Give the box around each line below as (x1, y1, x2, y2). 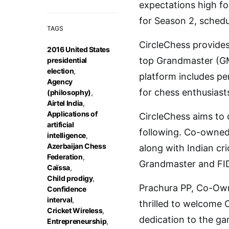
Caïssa (47, 163, 70, 172)
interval (47, 195, 73, 204)
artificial (47, 120, 74, 129)
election (47, 66, 74, 75)
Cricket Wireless (47, 206, 103, 215)
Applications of (47, 109, 98, 118)
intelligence (47, 131, 86, 140)
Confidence (47, 185, 86, 193)
